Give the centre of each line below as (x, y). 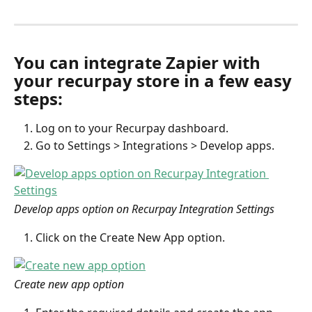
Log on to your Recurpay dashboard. (132, 128)
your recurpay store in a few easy (155, 81)
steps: (38, 99)
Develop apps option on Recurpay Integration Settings (144, 209)
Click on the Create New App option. (130, 237)
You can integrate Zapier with (139, 63)
